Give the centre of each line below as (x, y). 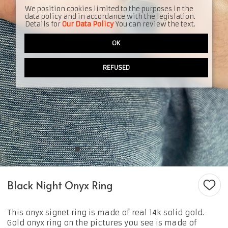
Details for (43, 24)
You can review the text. (154, 24)
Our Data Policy (88, 24)
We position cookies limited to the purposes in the (109, 9)
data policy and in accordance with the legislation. (110, 17)
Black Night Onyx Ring (60, 185)
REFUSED (117, 68)
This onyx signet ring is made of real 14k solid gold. (106, 212)
